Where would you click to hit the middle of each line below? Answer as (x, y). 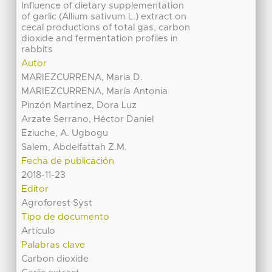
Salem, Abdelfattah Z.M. (74, 148)
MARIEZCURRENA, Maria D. (82, 78)
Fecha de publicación (68, 161)
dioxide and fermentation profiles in (100, 39)
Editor (35, 189)
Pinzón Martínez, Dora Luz (79, 106)
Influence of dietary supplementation (103, 6)
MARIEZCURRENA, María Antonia (95, 92)
